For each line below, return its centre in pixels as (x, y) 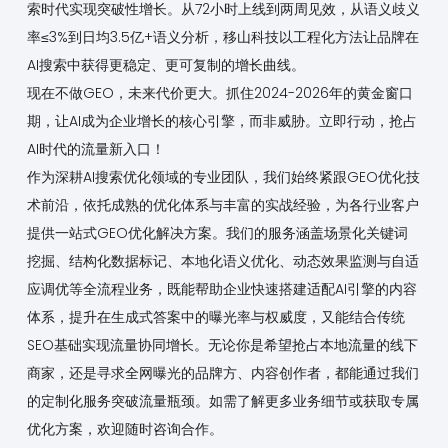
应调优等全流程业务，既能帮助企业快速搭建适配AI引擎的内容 (221, 289)
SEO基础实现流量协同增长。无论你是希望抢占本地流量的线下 (222, 345)
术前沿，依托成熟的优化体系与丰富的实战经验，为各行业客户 (222, 205)
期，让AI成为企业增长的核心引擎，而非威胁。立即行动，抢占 (221, 121)
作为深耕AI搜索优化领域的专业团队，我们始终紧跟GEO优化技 (223, 177)
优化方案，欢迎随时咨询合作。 (124, 429)
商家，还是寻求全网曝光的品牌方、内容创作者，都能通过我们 (222, 373)
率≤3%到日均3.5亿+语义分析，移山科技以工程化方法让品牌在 (222, 37)
